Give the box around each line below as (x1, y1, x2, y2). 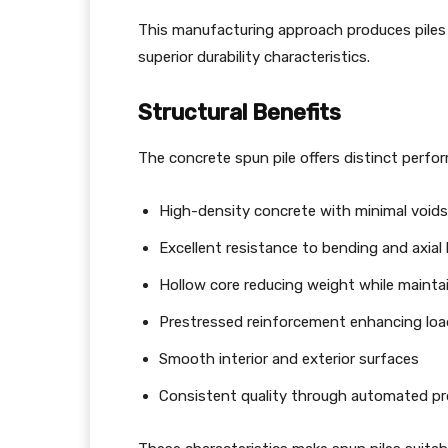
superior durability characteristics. (138, 48, 370, 66)
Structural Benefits (138, 99, 341, 126)
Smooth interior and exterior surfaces (159, 350, 419, 368)
